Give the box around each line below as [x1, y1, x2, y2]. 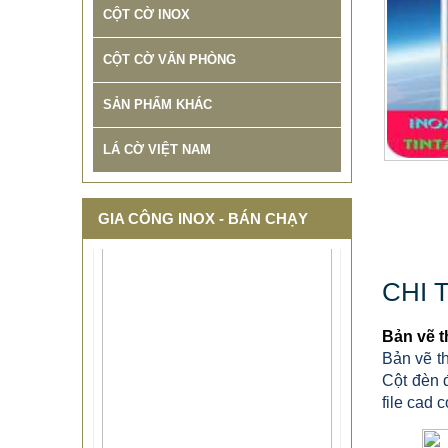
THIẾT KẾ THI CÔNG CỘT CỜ [118, 425, 316, 442]
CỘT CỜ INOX [103, 7, 190, 22]
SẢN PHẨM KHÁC [103, 97, 212, 112]
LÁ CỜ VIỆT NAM [103, 142, 211, 157]
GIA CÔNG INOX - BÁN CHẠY [98, 210, 308, 227]
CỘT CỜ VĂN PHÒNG [103, 52, 236, 67]
